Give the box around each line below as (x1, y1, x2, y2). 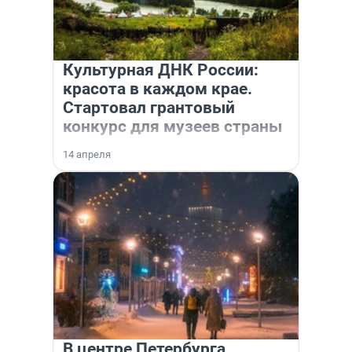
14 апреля (63, 148, 111, 160)
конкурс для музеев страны (63, 117, 282, 136)
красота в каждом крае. (63, 79, 252, 98)
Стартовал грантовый (63, 98, 235, 117)
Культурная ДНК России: (63, 60, 258, 79)
